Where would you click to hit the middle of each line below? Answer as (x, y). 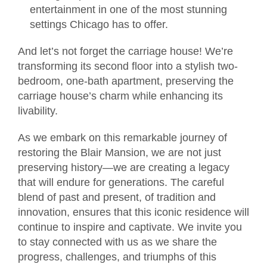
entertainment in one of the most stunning (128, 9)
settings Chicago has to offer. (99, 24)
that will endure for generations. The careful (121, 182)
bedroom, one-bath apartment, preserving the (126, 81)
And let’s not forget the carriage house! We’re (125, 51)
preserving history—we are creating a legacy (124, 167)
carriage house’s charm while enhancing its (120, 96)
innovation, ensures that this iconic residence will (133, 212)
